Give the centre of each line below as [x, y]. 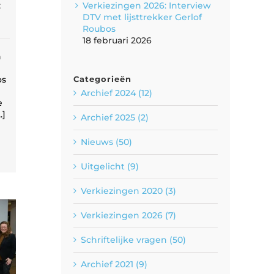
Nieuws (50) [106, 142]
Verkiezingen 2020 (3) [128, 191]
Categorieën [102, 79]
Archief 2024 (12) [117, 93]
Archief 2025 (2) [115, 117]
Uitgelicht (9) [110, 166]
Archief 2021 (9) [114, 264]
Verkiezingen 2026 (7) [128, 215]
